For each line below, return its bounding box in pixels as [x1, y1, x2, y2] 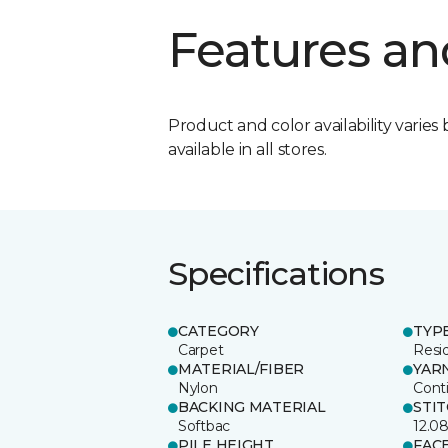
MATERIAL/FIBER [178, 359, 305, 378]
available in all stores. [168, 139, 327, 159]
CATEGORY [178, 321, 259, 340]
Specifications [168, 253, 385, 293]
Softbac [178, 416, 231, 435]
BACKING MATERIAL [178, 397, 326, 416]
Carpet [178, 340, 224, 359]
